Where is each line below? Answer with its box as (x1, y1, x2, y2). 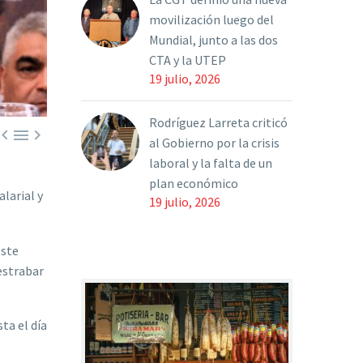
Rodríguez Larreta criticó (149, 114, 288, 130)
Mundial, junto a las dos (149, 32, 278, 48)
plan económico (149, 175, 238, 191)
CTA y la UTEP (149, 52, 226, 68)
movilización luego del (149, 11, 274, 28)
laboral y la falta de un (149, 155, 272, 171)
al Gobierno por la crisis (149, 135, 280, 151)
